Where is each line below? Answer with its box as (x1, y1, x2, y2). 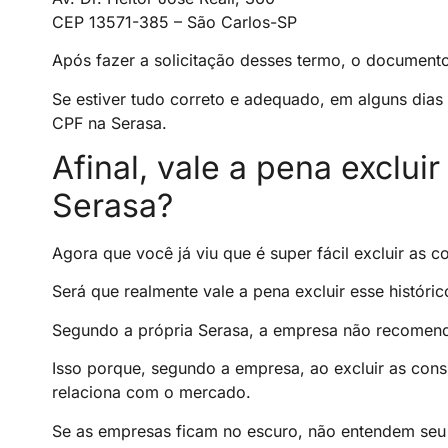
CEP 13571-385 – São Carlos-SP (52, 11, 297, 32)
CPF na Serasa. (52, 112, 167, 133)
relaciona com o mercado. (52, 382, 251, 403)
